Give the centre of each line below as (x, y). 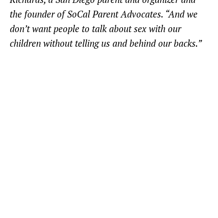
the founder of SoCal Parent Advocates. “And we (104, 14)
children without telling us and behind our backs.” (106, 43)
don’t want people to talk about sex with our (95, 29)
